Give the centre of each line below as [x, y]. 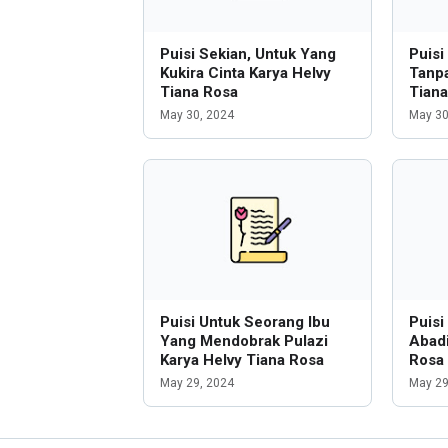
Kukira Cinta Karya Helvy [245, 73]
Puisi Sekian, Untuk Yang [248, 54]
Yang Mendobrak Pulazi [244, 341]
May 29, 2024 [197, 383]
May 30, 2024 [197, 115]
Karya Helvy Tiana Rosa [242, 360]
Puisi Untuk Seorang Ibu [245, 322]
